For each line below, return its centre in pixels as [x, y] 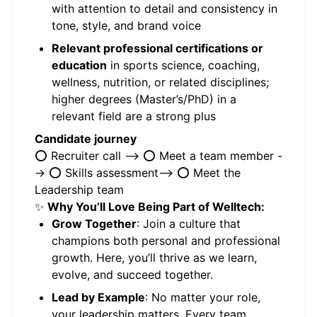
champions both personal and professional [166, 241]
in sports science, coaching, [183, 65]
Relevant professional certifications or [157, 48]
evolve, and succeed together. [132, 275]
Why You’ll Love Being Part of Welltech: [156, 207]
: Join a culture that [189, 224]
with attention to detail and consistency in [165, 8]
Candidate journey [86, 139]
